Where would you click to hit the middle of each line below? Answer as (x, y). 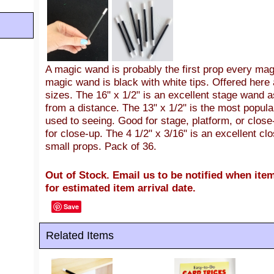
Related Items (80, 235)
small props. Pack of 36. (101, 146)
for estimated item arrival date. (120, 188)
